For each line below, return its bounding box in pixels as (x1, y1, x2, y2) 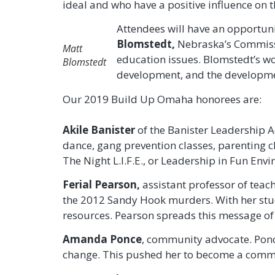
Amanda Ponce (63, 232, 142, 247)
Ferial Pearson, (63, 177, 140, 192)
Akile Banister (63, 122, 135, 137)
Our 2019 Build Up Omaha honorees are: (63, 91, 261, 106)
